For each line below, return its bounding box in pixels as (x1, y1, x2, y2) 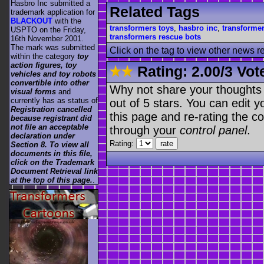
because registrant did (11, 114, 92, 123)
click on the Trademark (11, 158, 94, 167)
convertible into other (11, 78, 89, 88)
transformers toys (110, 23, 174, 32)
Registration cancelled (11, 105, 92, 114)
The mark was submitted (11, 43, 95, 52)
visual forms (11, 87, 56, 97)
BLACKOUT (11, 16, 52, 26)
